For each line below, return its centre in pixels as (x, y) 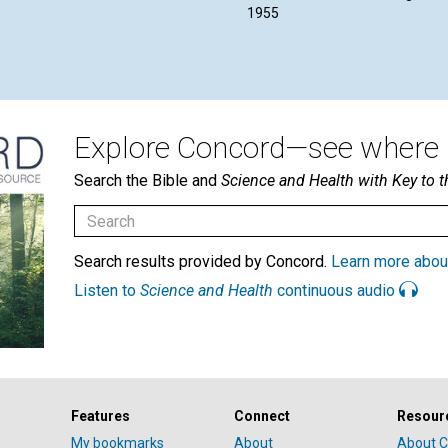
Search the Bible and (147, 181)
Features (100, 415)
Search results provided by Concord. (202, 262)
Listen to (107, 291)
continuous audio (336, 291)
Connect (261, 415)
